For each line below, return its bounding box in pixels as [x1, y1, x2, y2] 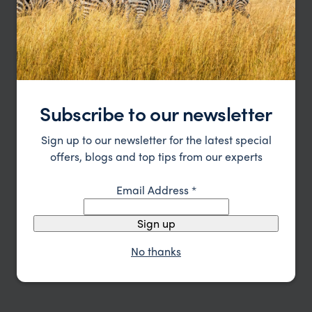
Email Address [116, 181, 192, 198]
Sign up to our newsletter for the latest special [40, 131, 272, 148]
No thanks [131, 242, 181, 259]
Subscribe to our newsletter [40, 98, 272, 127]
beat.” [17, 27, 49, 45]
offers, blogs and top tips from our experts [49, 148, 263, 164]
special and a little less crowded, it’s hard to [17, 8, 265, 26]
